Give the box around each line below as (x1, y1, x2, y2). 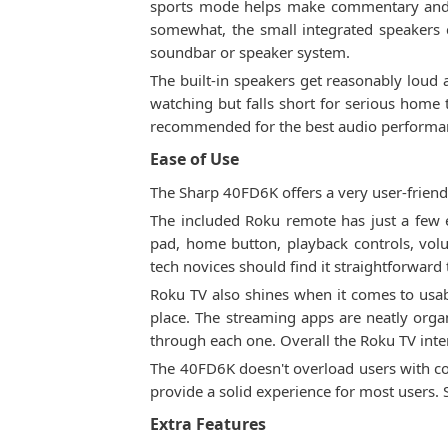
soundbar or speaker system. (150, 42, 351, 62)
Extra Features (150, 413, 267, 435)
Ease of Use (150, 148, 240, 170)
